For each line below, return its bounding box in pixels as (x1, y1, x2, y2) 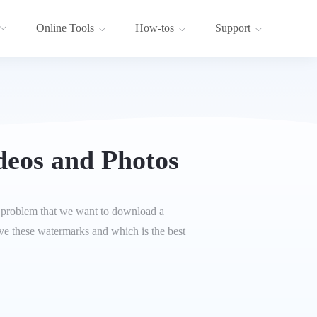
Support (215, 22, 250, 35)
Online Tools (36, 22, 94, 35)
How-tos (135, 22, 174, 35)
